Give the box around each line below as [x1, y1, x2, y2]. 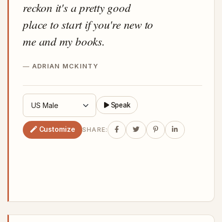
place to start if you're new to [23, 16, 154, 32]
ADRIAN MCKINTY [32, 62, 98, 70]
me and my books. [23, 33, 105, 49]
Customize [39, 125, 75, 134]
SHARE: [82, 126, 108, 134]
